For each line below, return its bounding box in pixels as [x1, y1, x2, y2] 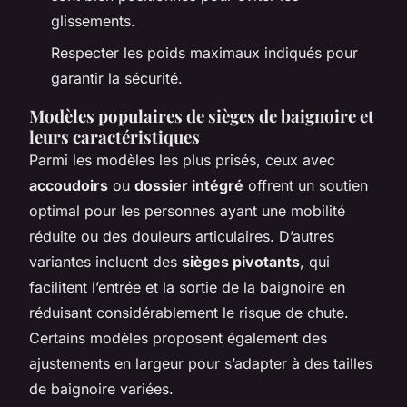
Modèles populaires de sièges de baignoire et [29, 104, 374, 127]
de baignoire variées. [29, 379, 174, 398]
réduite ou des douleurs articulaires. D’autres [29, 226, 334, 245]
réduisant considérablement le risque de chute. [29, 303, 349, 322]
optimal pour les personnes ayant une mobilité [29, 201, 345, 220]
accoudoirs [29, 175, 108, 194]
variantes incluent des [29, 252, 182, 271]
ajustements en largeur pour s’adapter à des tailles [29, 353, 372, 372]
